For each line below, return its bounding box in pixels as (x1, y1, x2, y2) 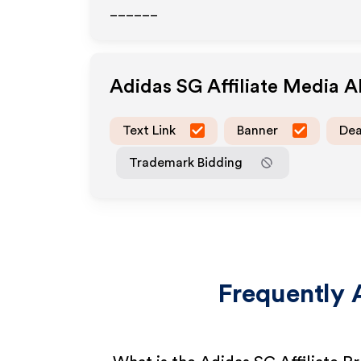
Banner (237, 123, 278, 137)
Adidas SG (110, 77, 202, 97)
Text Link (122, 123, 176, 137)
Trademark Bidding (129, 156, 243, 169)
